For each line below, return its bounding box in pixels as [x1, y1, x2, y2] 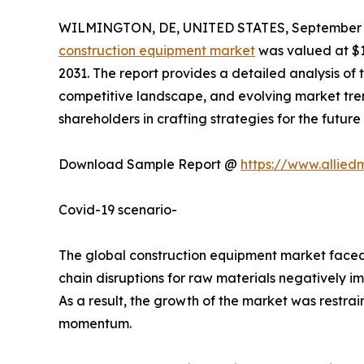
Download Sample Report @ [58, 155, 240, 172]
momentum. [58, 314, 132, 331]
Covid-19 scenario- [58, 201, 177, 218]
